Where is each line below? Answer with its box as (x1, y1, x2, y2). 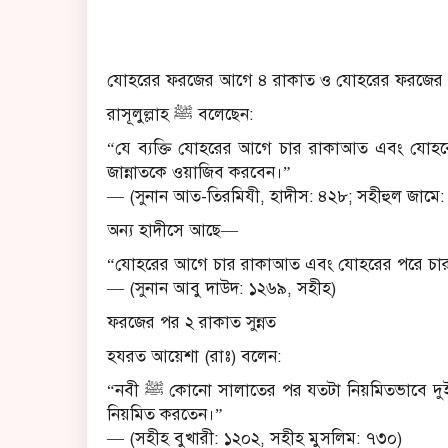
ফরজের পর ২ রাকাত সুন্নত (107, 311, 276, 333)
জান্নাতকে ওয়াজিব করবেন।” (107, 161, 291, 183)
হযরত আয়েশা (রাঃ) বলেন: (107, 345, 281, 367)
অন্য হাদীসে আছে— (107, 219, 238, 241)
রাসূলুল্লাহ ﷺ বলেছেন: (193, 103, 253, 125)
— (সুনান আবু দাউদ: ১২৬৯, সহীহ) (107, 277, 336, 299)
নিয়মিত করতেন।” (107, 403, 223, 425)
